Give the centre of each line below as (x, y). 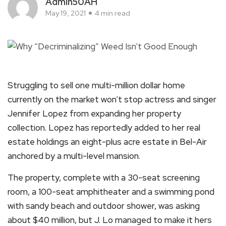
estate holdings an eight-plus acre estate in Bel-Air (107, 142)
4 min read (112, 13)
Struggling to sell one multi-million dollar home (96, 85)
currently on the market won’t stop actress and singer (112, 99)
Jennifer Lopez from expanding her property (94, 113)
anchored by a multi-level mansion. (74, 156)
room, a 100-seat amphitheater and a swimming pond (111, 191)
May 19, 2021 (66, 13)
